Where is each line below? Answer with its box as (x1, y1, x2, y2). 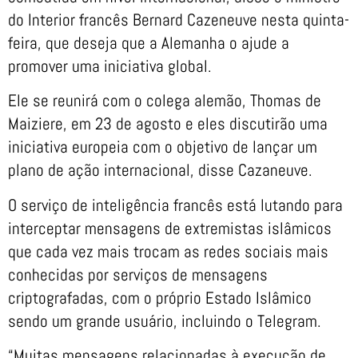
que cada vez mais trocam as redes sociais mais (8, 240, 328, 262)
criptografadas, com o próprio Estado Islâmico (8, 286, 312, 308)
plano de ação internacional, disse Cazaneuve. (8, 159, 312, 181)
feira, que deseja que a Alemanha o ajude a (8, 32, 289, 54)
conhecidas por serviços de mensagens (8, 263, 268, 285)
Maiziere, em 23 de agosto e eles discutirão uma (8, 113, 328, 135)
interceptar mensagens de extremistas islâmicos (8, 217, 332, 239)
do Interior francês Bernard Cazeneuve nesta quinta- (8, 9, 349, 30)
